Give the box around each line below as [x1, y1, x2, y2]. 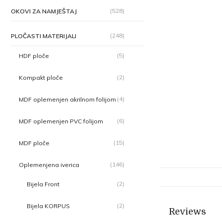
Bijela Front [27, 180, 59, 188]
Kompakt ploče [19, 74, 63, 81]
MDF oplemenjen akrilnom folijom [19, 96, 116, 103]
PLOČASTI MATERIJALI [11, 32, 76, 40]
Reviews [169, 206, 206, 217]
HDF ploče [19, 52, 49, 59]
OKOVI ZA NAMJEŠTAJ [11, 7, 77, 15]
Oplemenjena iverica [19, 161, 79, 168]
